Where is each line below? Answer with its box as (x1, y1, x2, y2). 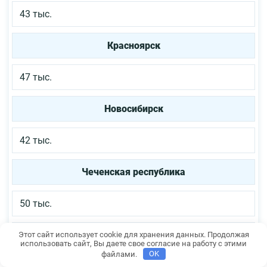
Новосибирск (104, 103, 163, 114)
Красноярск (107, 39, 160, 51)
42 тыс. (20, 134, 52, 146)
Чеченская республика (82, 166, 185, 178)
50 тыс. (20, 197, 52, 209)
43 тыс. (20, 8, 52, 20)
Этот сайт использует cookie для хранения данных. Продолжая (18, 229, 249, 239)
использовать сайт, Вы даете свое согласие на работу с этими (20, 238, 247, 248)
